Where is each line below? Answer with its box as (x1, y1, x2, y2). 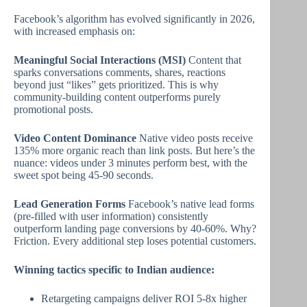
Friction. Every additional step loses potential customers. (14, 235, 256, 247)
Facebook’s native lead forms (125, 198, 254, 210)
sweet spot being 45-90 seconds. (14, 169, 153, 181)
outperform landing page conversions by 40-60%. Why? (14, 223, 256, 234)
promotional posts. (14, 103, 93, 115)
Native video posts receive (136, 132, 253, 144)
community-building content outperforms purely (14, 91, 221, 103)
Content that (186, 54, 241, 66)
